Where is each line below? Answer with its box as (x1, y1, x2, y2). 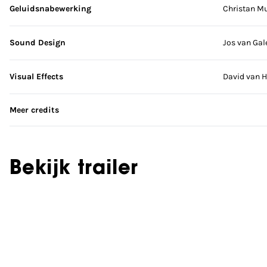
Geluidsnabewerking (10, 4, 91, 14)
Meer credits (10, 105, 59, 115)
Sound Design (10, 38, 66, 48)
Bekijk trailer (10, 160, 139, 179)
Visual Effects (10, 72, 63, 82)
